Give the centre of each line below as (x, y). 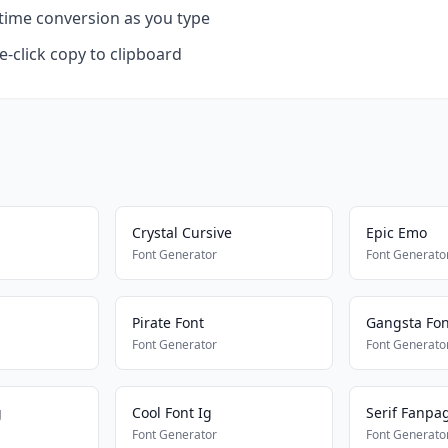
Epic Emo (396, 232)
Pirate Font (168, 322)
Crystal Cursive (182, 232)
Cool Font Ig (172, 412)
